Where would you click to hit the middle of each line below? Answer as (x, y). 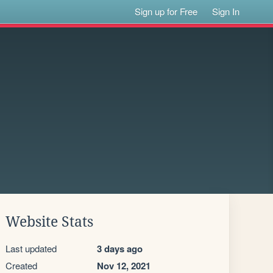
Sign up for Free (166, 11)
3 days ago (120, 249)
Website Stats (49, 222)
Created (21, 265)
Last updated (31, 248)
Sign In (226, 11)
